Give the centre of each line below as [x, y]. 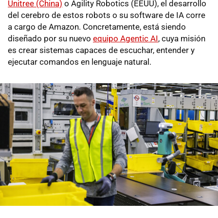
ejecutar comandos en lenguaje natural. [80, 62]
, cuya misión [182, 38]
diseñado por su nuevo [50, 38]
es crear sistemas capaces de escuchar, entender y [101, 50]
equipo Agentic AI [126, 38]
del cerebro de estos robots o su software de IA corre [107, 15]
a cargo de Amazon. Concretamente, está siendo [97, 27]
